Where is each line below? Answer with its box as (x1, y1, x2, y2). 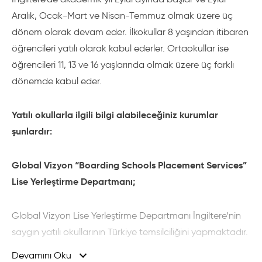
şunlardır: (12, 125, 54, 137)
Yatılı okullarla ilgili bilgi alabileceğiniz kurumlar (12, 109, 218, 121)
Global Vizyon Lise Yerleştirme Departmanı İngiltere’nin (12, 210, 241, 221)
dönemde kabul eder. (12, 75, 102, 87)
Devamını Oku (12, 250, 71, 261)
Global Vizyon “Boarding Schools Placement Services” (12, 159, 247, 171)
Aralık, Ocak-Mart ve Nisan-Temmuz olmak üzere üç (12, 10, 233, 21)
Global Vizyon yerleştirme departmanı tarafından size (12, 243, 237, 254)
